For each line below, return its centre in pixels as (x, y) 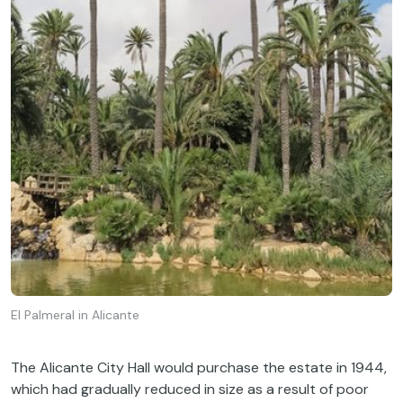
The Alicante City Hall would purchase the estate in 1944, (199, 367)
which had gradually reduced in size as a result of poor (190, 389)
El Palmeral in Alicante (75, 315)
